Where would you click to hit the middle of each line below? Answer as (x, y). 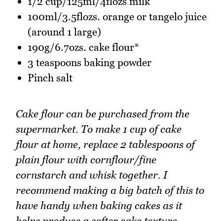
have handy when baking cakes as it (99, 205)
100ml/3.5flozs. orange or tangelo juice (117, 17)
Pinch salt (50, 78)
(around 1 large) (64, 32)
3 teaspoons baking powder (90, 63)
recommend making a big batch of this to (110, 190)
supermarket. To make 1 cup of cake (99, 129)
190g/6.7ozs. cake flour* (83, 47)
